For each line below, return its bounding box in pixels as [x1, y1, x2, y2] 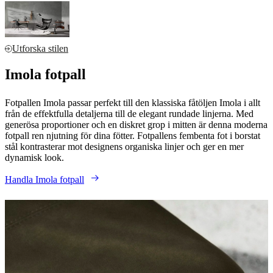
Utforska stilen [12, 43, 68, 54]
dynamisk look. [5, 152, 64, 163]
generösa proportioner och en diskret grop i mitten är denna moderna [5, 119, 268, 130]
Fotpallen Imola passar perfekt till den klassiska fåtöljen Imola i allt [5, 97, 260, 108]
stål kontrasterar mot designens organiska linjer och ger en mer [5, 141, 244, 152]
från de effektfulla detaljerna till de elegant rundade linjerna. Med [5, 108, 253, 119]
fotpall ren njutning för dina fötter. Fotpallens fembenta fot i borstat [5, 130, 260, 141]
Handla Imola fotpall [5, 174, 84, 185]
